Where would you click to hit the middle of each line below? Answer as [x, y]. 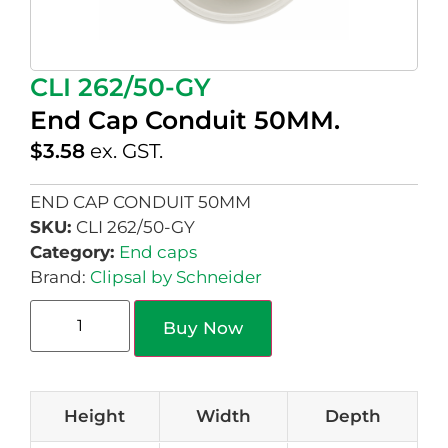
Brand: [60, 277]
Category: [74, 252]
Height [95, 416]
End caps [158, 252]
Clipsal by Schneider [176, 277]
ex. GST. [126, 151]
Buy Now [203, 328]
